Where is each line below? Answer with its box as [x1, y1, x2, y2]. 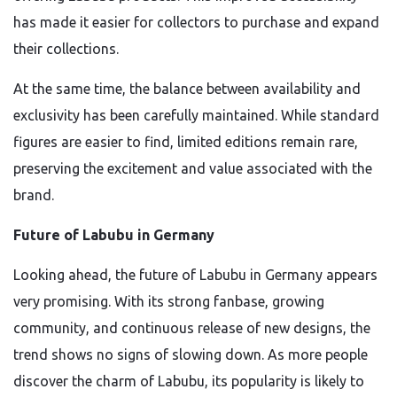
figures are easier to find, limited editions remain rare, [13, 134, 358, 150]
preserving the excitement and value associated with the [13, 160, 372, 176]
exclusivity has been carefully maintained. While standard [13, 107, 379, 123]
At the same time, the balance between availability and [13, 81, 361, 97]
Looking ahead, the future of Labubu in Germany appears [13, 267, 378, 283]
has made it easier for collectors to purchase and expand [13, 14, 379, 30]
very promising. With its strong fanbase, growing [13, 293, 324, 309]
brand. [13, 187, 54, 203]
